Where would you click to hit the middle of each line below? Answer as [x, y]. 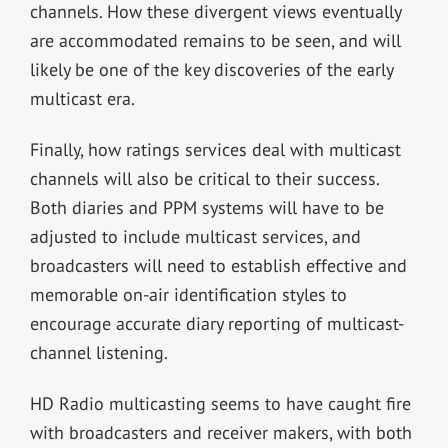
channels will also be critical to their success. [204, 178]
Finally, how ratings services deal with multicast [215, 149]
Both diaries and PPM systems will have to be [206, 207]
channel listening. [98, 352]
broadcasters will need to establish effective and [218, 265]
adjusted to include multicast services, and [195, 236]
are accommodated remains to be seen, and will [215, 40]
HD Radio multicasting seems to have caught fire [220, 403]
